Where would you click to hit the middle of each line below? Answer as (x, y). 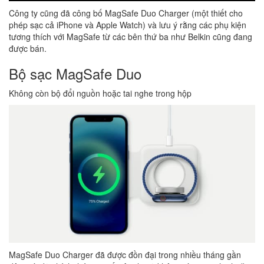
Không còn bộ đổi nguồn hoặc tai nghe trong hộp (100, 93)
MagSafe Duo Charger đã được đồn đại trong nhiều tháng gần (125, 255)
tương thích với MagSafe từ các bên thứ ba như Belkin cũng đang (131, 37)
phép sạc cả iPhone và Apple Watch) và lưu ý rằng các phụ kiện (128, 25)
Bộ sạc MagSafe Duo (75, 74)
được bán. (28, 49)
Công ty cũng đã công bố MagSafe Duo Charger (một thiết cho (126, 13)
